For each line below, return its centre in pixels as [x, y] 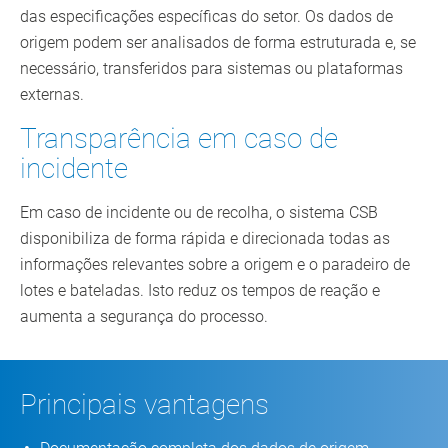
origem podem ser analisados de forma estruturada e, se [218, 43]
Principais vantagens [144, 405]
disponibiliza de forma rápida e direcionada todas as [205, 239]
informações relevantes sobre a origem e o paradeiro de [215, 265]
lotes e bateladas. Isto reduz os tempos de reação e [200, 291]
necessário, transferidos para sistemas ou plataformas [211, 69]
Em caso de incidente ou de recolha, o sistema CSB [199, 213]
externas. [52, 95]
